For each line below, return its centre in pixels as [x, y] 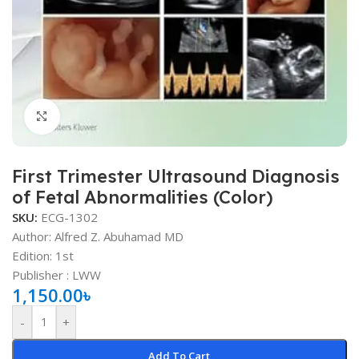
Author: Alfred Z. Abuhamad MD [98, 236]
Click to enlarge [103, 116]
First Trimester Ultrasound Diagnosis [176, 176]
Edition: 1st [43, 255]
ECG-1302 [69, 217]
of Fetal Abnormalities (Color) [143, 197]
